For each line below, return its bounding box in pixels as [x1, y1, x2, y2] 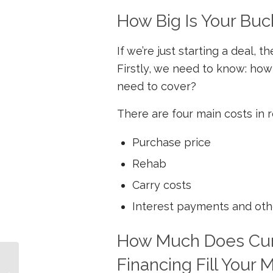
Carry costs [132, 178, 191, 191]
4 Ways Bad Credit [21, 257, 88, 267]
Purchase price [132, 135, 211, 149]
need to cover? [117, 80, 196, 93]
